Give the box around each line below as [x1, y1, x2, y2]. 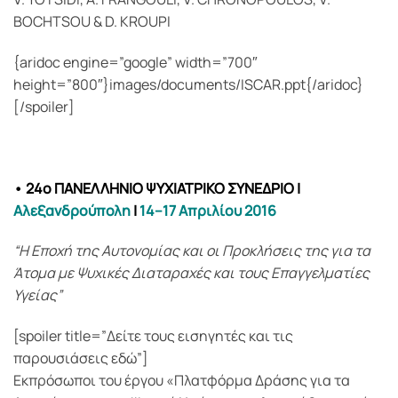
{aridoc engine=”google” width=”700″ [13, 52, 258, 72]
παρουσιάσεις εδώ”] [13, 348, 148, 369]
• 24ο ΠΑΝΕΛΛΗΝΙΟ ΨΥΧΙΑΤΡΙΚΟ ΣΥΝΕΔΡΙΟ [13, 178, 294, 198]
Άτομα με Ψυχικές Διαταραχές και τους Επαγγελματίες [13, 263, 370, 283]
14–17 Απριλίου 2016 [137, 200, 276, 220]
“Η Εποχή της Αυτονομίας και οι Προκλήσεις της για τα [13, 241, 370, 261]
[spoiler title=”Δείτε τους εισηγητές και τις [13, 326, 293, 346]
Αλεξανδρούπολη [13, 200, 131, 220]
